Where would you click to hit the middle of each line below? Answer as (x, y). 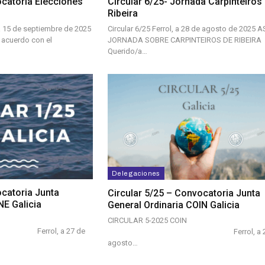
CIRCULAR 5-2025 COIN (147, 221)
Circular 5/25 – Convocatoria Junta (184, 193)
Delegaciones (136, 174)
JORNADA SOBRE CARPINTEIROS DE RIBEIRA (185, 40)
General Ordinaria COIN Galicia (174, 205)
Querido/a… (127, 51)
